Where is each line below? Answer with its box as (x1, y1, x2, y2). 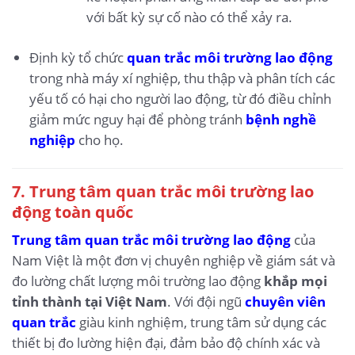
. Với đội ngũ (167, 292, 245, 311)
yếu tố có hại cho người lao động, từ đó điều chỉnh (29, 89, 331, 108)
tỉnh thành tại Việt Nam (12, 292, 167, 311)
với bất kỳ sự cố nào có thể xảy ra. (86, 7, 293, 26)
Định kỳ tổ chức (29, 48, 127, 67)
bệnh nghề (245, 109, 316, 128)
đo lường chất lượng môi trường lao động (12, 271, 264, 290)
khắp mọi (264, 271, 327, 290)
